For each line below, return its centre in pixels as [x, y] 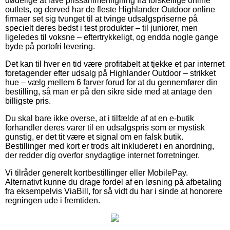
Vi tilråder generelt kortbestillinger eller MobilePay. [97, 172]
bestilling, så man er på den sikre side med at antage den [109, 91]
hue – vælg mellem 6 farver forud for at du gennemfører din [111, 82]
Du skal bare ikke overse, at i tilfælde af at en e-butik [100, 118]
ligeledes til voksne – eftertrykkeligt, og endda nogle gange [112, 37]
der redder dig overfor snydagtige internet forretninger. [102, 155]
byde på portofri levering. [50, 46]
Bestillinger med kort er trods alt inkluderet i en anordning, [110, 146]
